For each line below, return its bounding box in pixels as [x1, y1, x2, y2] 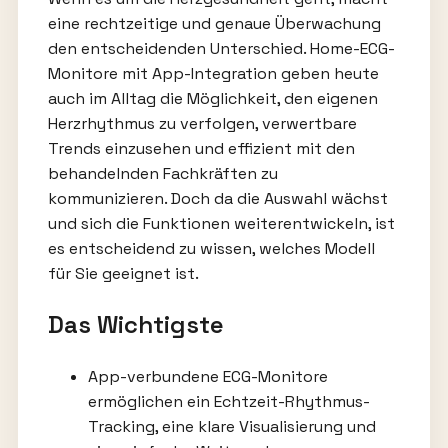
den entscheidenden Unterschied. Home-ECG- [47, 38, 395, 60]
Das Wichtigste [47, 309, 224, 341]
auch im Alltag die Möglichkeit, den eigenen [47, 88, 378, 110]
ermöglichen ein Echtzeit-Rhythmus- [87, 391, 370, 412]
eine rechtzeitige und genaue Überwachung [47, 13, 381, 35]
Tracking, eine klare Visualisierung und [87, 416, 376, 437]
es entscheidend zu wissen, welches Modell [47, 238, 375, 260]
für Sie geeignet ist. [47, 263, 199, 285]
